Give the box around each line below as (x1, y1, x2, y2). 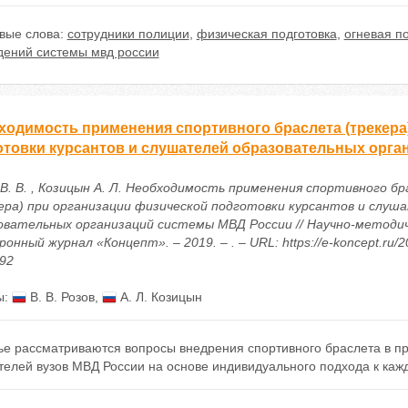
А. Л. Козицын (116, 290, 202, 304)
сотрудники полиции (66, 26, 189, 41)
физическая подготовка (196, 26, 337, 41)
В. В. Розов (25, 290, 95, 304)
